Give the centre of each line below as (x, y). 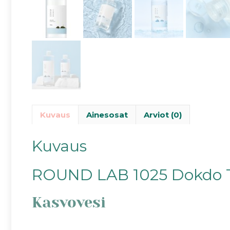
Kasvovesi (69, 202)
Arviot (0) (163, 114)
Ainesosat (107, 114)
